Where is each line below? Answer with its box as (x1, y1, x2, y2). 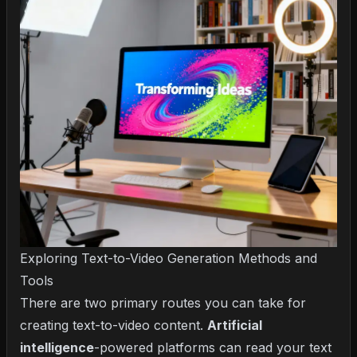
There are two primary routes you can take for (20, 295, 306, 311)
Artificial (207, 317, 262, 333)
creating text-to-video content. (20, 317, 207, 333)
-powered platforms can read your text (94, 339, 331, 355)
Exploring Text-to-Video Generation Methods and (20, 250, 317, 266)
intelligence (20, 339, 94, 355)
